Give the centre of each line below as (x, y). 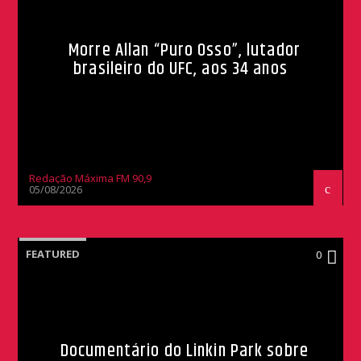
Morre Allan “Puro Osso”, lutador (185, 51)
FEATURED (53, 254)
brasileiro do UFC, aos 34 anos (180, 69)
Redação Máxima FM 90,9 (91, 178)
